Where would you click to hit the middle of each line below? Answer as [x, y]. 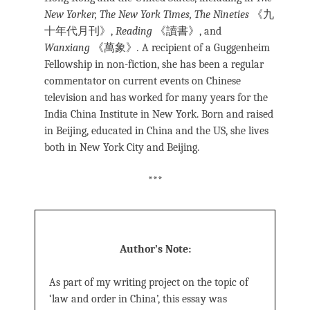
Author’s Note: [155, 249]
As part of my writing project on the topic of [149, 283]
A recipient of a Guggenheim [206, 48]
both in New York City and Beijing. [122, 148]
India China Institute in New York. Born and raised [159, 115]
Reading [134, 31]
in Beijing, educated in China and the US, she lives [156, 131]
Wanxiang [67, 48]
